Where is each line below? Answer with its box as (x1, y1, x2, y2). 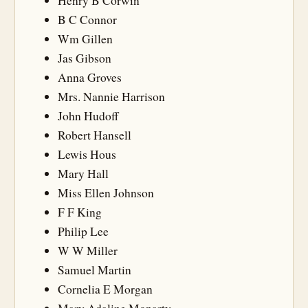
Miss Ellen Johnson (58, 184, 154, 201)
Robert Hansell (58, 126, 131, 143)
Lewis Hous (58, 146, 116, 162)
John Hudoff (58, 107, 119, 124)
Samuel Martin (58, 261, 131, 278)
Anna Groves (58, 69, 122, 85)
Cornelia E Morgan (58, 280, 153, 297)
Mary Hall (58, 165, 109, 181)
